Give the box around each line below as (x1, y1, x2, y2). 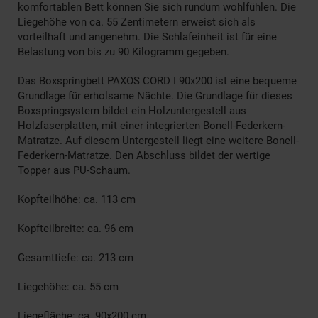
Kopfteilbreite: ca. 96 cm (18, 221, 133, 235)
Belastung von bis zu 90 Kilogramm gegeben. (18, 45, 229, 58)
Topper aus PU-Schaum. (18, 163, 131, 177)
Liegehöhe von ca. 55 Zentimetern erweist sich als (18, 15, 256, 28)
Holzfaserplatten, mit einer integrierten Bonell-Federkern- (18, 119, 285, 132)
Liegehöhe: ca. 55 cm (18, 280, 119, 293)
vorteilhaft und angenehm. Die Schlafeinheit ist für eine (18, 30, 277, 43)
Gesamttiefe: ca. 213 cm (18, 251, 133, 264)
